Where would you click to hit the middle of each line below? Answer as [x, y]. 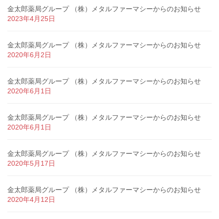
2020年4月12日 [31, 199]
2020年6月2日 [29, 55]
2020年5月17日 [31, 163]
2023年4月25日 [31, 18]
